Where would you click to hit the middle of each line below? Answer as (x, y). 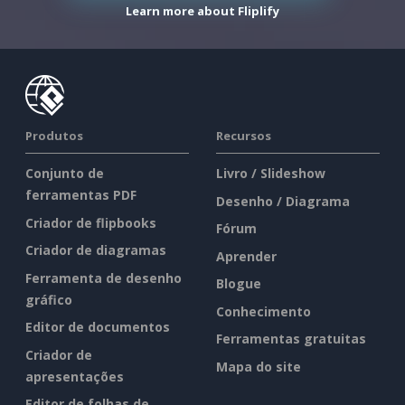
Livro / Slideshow (271, 174)
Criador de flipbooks (91, 222)
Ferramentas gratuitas (291, 339)
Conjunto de (65, 174)
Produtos (54, 136)
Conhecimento (264, 311)
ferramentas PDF (81, 195)
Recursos (244, 136)
